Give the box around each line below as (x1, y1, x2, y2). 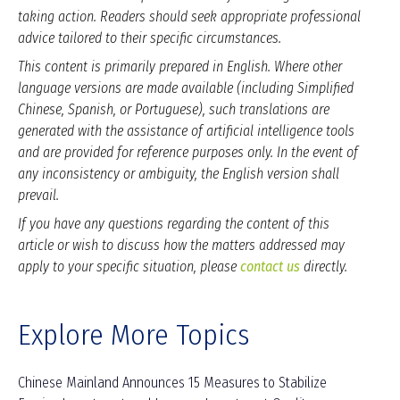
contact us (240, 258, 300, 276)
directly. (300, 258, 347, 276)
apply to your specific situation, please (18, 258, 240, 276)
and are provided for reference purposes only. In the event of (18, 144, 358, 162)
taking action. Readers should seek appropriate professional (18, 8, 361, 26)
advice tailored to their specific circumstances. (18, 29, 281, 47)
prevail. (18, 187, 59, 204)
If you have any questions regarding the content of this (18, 215, 329, 233)
